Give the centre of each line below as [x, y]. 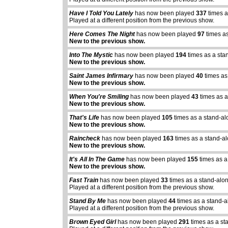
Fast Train [84, 180]
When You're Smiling [99, 97]
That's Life [84, 118]
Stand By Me [88, 201]
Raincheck [85, 139]
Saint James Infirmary [102, 76]
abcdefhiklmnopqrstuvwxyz [43, 221]
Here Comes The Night [102, 34]
